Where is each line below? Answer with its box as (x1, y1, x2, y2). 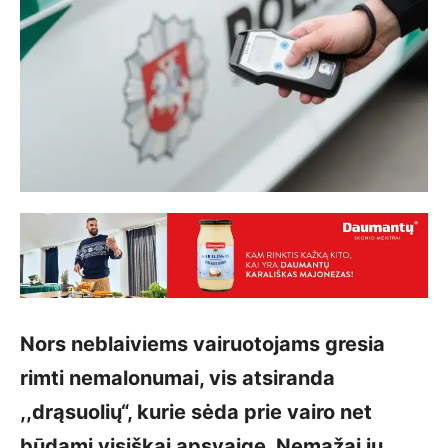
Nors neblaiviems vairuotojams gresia (20, 331, 385, 356)
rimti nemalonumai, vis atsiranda (20, 365, 335, 390)
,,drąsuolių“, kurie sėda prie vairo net (20, 399, 372, 424)
